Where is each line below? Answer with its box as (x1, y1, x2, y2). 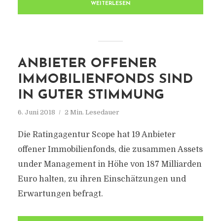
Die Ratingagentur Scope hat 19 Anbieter (17, 130, 176, 139)
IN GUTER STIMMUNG (17, 89, 164, 102)
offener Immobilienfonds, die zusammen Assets (17, 145, 203, 154)
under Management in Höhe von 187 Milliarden (17, 160, 202, 169)
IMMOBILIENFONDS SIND (17, 73, 193, 86)
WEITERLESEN (90, 1, 131, 6)
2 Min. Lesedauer (64, 109, 119, 116)
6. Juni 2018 (17, 109, 55, 116)
